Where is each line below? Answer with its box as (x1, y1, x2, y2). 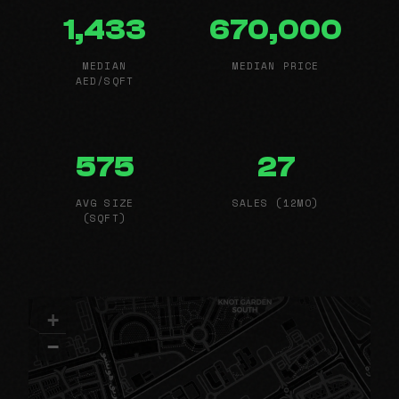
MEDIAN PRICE (232, 57, 320, 73)
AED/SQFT (76, 72, 134, 88)
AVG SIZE (76, 194, 134, 210)
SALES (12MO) (232, 194, 320, 210)
